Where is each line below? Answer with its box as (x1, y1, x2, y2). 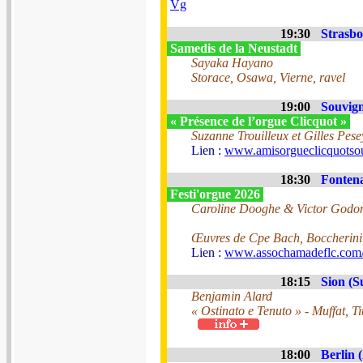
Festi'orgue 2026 (167, 187, 263, 201)
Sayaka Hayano (191, 56, 273, 70)
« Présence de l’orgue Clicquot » (167, 114, 350, 128)
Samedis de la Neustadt (167, 41, 301, 55)
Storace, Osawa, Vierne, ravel (191, 70, 345, 84)
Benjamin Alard (191, 289, 272, 303)
